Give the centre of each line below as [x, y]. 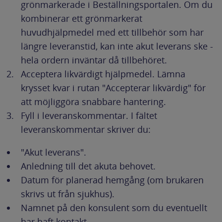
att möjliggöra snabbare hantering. [94, 101]
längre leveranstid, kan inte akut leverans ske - [117, 46]
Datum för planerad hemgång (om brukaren [112, 180]
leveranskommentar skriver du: [86, 129]
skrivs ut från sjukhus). [68, 194]
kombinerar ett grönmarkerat [82, 18]
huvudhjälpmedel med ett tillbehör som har [112, 32]
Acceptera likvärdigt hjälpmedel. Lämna [103, 74]
